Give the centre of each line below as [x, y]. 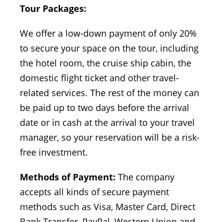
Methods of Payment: [68, 177]
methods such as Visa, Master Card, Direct [108, 206]
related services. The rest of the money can [110, 92]
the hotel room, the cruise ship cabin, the [106, 63]
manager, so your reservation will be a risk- [110, 137]
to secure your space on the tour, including [109, 48]
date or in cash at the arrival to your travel [107, 122]
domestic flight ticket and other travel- [99, 78]
